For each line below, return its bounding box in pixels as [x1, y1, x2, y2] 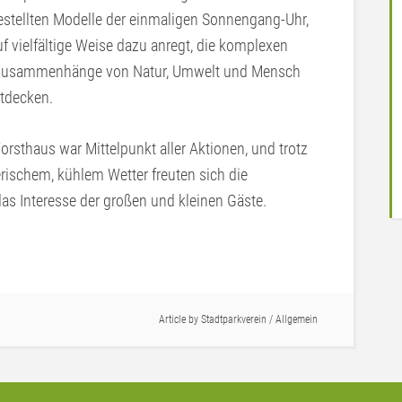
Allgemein [275, 313, 318, 326]
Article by [159, 313, 201, 326]
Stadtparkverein [201, 313, 267, 326]
